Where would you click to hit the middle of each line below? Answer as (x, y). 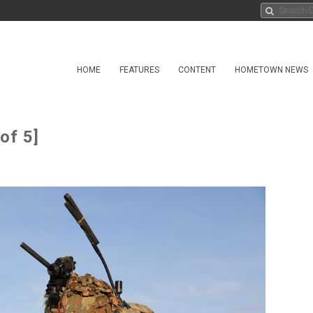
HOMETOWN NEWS (271, 70)
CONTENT (197, 70)
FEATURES (139, 70)
